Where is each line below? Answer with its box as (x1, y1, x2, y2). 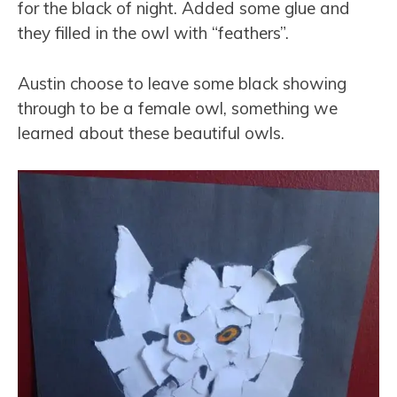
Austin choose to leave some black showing (18, 72, 346, 94)
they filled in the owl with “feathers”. (18, 22, 289, 44)
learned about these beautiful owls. (18, 121, 284, 144)
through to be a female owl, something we (18, 97, 338, 119)
